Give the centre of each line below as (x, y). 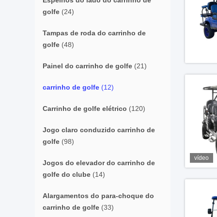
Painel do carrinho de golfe (87, 66)
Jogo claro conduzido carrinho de (99, 130)
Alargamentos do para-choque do (98, 196)
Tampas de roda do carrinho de (94, 33)
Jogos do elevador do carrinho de (99, 163)
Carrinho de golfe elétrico (85, 108)
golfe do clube (67, 174)
